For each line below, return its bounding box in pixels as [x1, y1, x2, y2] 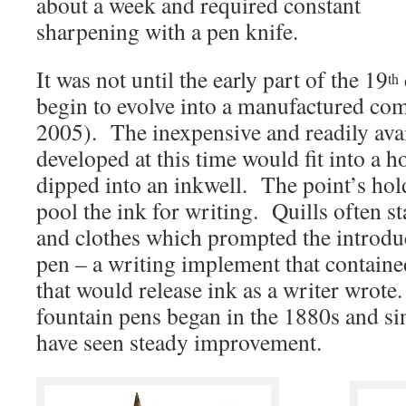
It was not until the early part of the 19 [36, 63, 388, 94]
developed [36, 142, 130, 173]
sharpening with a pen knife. [36, 15, 298, 46]
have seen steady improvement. [36, 326, 322, 357]
